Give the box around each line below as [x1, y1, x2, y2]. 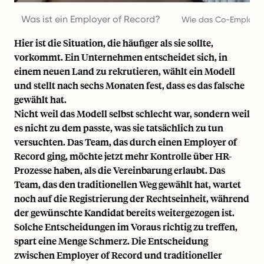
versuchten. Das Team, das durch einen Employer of [14, 135, 237, 148]
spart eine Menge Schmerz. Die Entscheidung [14, 234, 208, 247]
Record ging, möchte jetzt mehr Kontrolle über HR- [14, 149, 232, 162]
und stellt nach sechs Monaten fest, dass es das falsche [14, 78, 245, 91]
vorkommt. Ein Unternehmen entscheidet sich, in [14, 50, 227, 63]
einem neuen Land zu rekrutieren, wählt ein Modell [14, 64, 235, 77]
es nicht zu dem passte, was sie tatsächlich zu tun [14, 121, 223, 134]
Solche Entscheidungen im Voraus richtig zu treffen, [14, 220, 237, 233]
